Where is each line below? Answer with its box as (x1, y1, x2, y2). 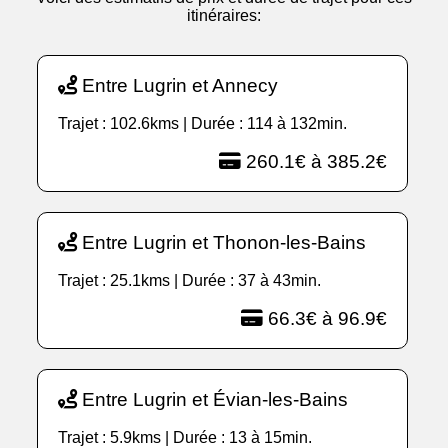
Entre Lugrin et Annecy (77, 75, 279, 97)
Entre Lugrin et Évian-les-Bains (77, 389, 349, 411)
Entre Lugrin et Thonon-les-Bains (77, 232, 367, 254)
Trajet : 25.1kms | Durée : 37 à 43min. (58, 272, 322, 290)
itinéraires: (186, 7, 261, 25)
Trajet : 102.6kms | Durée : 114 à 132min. (58, 115, 348, 133)
